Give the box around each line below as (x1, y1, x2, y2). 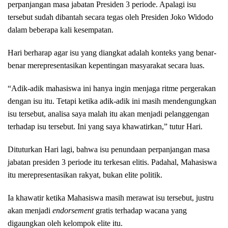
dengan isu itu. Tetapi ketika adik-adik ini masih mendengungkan (8, 97, 216, 106)
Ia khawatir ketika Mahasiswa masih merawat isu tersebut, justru (8, 193, 214, 203)
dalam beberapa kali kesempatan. (8, 25, 113, 35)
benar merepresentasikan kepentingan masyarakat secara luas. (8, 61, 205, 70)
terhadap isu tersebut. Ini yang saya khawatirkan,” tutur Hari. (8, 122, 203, 131)
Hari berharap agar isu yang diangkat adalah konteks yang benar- (8, 48, 216, 58)
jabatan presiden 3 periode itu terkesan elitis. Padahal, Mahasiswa (8, 158, 217, 167)
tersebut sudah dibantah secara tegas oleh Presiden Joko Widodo (8, 13, 213, 22)
